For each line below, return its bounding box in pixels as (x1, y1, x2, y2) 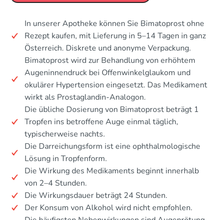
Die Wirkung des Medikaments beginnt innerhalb (25, 165, 199, 176)
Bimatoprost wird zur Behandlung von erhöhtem (25, 55, 195, 66)
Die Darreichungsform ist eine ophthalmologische (25, 140, 200, 152)
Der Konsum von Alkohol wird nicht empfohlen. (25, 202, 192, 213)
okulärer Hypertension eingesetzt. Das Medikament (25, 79, 207, 90)
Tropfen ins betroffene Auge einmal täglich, (25, 116, 178, 127)
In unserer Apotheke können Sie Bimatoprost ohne (25, 18, 204, 29)
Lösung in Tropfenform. (25, 153, 107, 164)
